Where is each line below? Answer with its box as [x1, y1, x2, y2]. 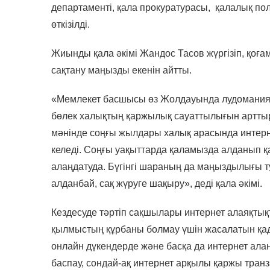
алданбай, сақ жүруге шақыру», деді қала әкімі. [51, 178, 263, 189]
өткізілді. [51, 19, 93, 30]
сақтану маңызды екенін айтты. [51, 64, 192, 75]
